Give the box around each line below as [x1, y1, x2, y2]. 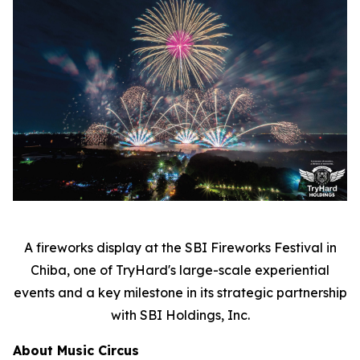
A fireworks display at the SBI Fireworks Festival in [23, 239, 337, 256]
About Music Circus [13, 342, 139, 358]
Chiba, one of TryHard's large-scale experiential [31, 261, 329, 278]
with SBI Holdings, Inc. [110, 306, 250, 323]
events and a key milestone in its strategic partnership [13, 284, 347, 301]
